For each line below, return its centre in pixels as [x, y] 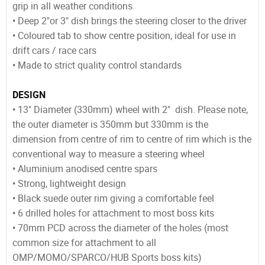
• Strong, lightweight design [69, 184]
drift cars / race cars [54, 51]
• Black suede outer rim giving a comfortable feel [113, 198]
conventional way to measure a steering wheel [109, 154]
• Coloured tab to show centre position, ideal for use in [124, 36]
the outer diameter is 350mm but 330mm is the [110, 125]
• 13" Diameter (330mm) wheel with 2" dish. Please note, [130, 110]
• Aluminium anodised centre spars [86, 169]
